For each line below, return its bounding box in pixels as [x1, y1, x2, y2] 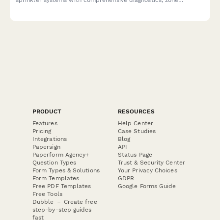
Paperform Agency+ [32, 151, 89, 159]
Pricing [32, 128, 52, 135]
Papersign [32, 143, 60, 151]
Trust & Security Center [118, 159, 185, 166]
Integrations [32, 136, 67, 143]
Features [32, 120, 57, 127]
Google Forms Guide [118, 183, 176, 190]
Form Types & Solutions [32, 167, 100, 174]
